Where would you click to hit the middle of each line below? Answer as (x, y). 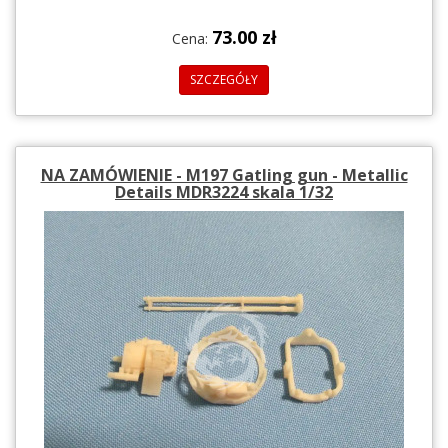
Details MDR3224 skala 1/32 (224, 191)
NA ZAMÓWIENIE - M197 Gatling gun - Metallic (224, 174)
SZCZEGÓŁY (224, 79)
